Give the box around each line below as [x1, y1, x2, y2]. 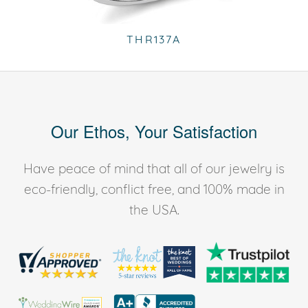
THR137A [126, 32, 181, 46]
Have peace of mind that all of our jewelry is [23, 159, 285, 177]
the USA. [129, 201, 179, 218]
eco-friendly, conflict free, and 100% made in [23, 180, 285, 197]
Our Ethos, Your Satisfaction [51, 118, 257, 143]
